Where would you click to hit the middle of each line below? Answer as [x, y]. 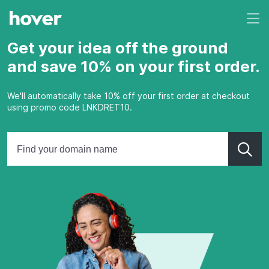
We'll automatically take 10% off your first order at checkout [128, 96]
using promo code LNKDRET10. [70, 107]
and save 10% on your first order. [134, 66]
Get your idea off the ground [118, 48]
